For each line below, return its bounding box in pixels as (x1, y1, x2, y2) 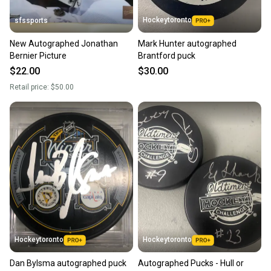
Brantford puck (138, 51, 195, 61)
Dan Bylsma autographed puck (10, 258, 126, 269)
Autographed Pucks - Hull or (138, 258, 244, 269)
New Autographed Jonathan (10, 39, 118, 49)
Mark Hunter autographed (138, 39, 237, 49)
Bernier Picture (10, 51, 67, 61)
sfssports (15, 16, 48, 25)
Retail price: (10, 83, 51, 92)
